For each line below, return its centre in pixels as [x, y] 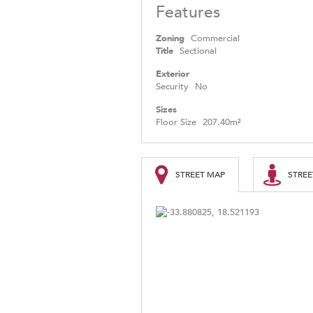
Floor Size [176, 123]
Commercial [215, 39]
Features [188, 13]
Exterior [173, 74]
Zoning [170, 39]
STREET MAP [200, 175]
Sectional [198, 51]
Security [172, 87]
